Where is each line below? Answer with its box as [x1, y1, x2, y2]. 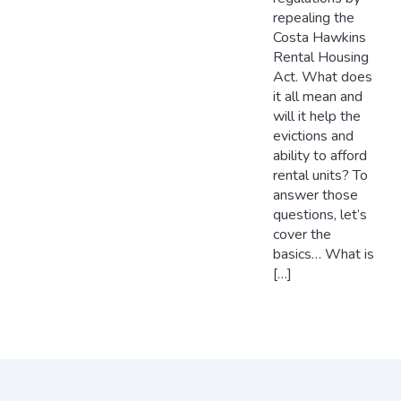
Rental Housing [272, 47, 369, 68]
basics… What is [272, 244, 374, 265]
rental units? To [272, 166, 368, 186]
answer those [272, 185, 358, 206]
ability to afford [272, 146, 367, 166]
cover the [272, 225, 331, 245]
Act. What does [272, 67, 372, 88]
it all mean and [272, 87, 363, 107]
